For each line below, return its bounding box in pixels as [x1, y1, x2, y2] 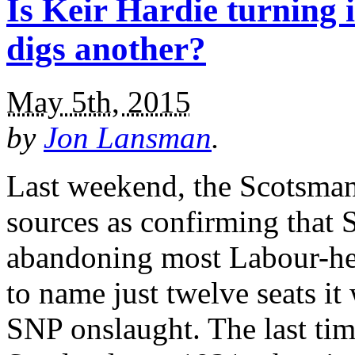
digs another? [6, 29, 206, 67]
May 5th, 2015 [6, 84, 191, 119]
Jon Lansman [44, 120, 212, 155]
